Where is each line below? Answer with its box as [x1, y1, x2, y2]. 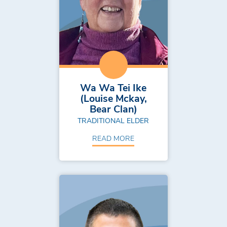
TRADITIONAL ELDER [78, 116, 149, 126]
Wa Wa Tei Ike [80, 80, 147, 94]
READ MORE [92, 133, 135, 143]
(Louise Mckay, [80, 91, 147, 104]
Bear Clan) [89, 101, 137, 115]
